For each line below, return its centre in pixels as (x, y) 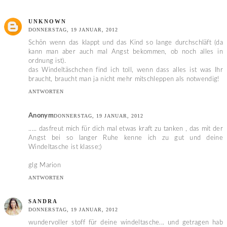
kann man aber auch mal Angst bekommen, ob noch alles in (126, 52)
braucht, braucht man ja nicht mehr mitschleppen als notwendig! (124, 79)
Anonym (41, 116)
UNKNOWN (47, 21)
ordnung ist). (47, 61)
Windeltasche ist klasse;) (65, 147)
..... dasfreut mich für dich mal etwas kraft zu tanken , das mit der (126, 129)
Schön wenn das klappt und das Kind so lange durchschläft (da (126, 43)
